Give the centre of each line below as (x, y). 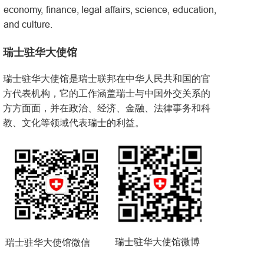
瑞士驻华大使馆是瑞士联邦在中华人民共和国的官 (107, 79)
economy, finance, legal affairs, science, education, (110, 10)
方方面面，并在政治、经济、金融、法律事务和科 (107, 108)
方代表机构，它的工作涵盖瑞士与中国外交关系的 (107, 94)
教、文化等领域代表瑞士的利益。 (74, 123)
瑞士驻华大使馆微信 (48, 243)
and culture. (28, 24)
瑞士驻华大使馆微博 (157, 242)
